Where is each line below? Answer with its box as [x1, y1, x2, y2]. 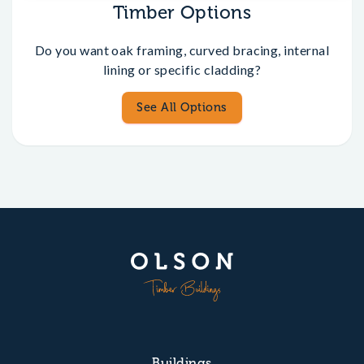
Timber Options [112, 2, 252, 24]
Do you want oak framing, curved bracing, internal [34, 42, 330, 58]
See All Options [136, 100, 227, 115]
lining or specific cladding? [102, 62, 262, 77]
